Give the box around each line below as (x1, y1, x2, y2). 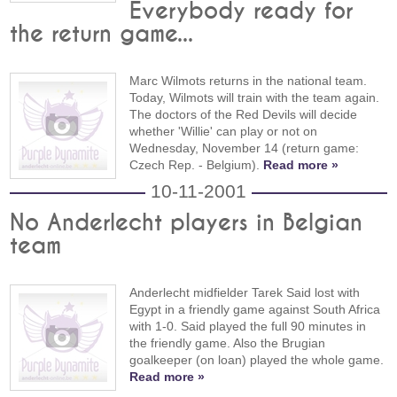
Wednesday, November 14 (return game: (129, 140, 360, 155)
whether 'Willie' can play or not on (129, 123, 318, 138)
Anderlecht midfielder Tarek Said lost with (129, 284, 361, 300)
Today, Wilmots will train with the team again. (129, 90, 380, 105)
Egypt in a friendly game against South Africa (129, 301, 381, 316)
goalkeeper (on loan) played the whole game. (129, 352, 385, 367)
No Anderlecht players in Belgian (10, 211, 363, 235)
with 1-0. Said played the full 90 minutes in (129, 318, 367, 333)
